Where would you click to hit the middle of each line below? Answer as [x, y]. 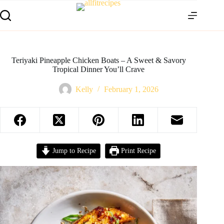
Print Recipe [137, 150]
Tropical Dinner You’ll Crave [99, 69]
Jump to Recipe [73, 150]
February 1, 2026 [131, 89]
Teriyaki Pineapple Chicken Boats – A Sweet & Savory [98, 60]
